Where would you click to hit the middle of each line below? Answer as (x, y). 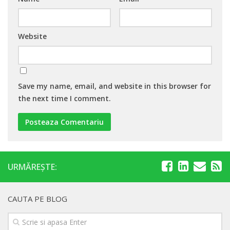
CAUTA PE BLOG (37, 199)
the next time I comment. (64, 99)
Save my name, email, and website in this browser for (114, 86)
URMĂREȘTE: (32, 167)
